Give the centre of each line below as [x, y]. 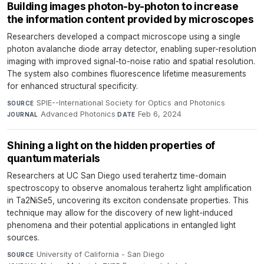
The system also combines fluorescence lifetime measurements [127, 74]
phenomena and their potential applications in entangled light [121, 225]
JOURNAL [23, 115]
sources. [23, 238]
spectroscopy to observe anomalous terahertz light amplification [129, 188]
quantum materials [54, 159]
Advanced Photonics [78, 114]
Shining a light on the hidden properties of [111, 146]
